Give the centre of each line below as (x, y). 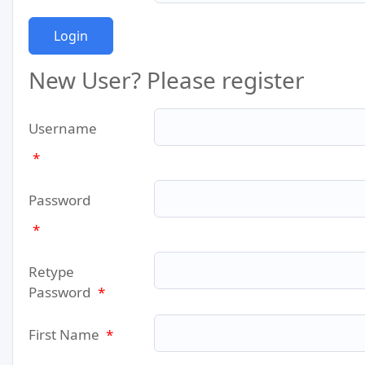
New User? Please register (167, 80)
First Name (66, 334)
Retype (51, 272)
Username (63, 128)
